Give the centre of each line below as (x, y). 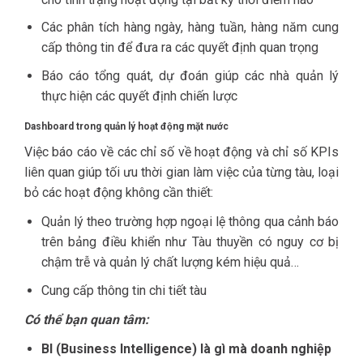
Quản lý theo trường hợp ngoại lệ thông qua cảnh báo (190, 222)
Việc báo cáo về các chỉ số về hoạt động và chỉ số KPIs (181, 152)
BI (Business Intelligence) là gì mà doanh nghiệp (186, 349)
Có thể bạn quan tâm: (87, 319)
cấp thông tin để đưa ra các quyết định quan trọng (179, 48)
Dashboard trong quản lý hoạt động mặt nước (126, 126)
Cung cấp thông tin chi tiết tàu (124, 290)
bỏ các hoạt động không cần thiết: (119, 192)
